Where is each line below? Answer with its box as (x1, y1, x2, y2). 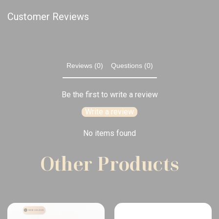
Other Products (40, 151, 179, 176)
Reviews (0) (66, 62, 103, 70)
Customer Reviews (7, 11, 89, 23)
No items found (83, 128, 136, 138)
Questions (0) (110, 62, 153, 70)
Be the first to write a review (61, 89, 158, 99)
